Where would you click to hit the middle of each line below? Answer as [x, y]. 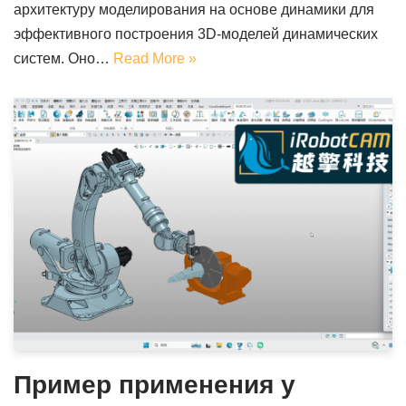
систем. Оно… [63, 59]
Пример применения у [155, 384]
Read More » [155, 59]
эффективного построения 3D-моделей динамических [196, 34]
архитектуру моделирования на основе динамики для [194, 10]
